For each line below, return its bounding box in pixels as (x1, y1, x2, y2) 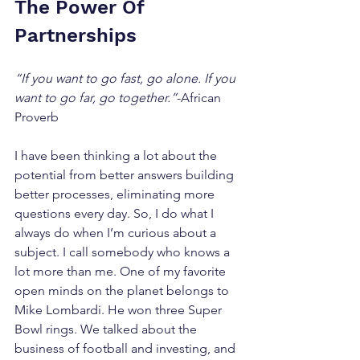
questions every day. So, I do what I (14, 206, 217, 222)
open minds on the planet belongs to (14, 283, 232, 299)
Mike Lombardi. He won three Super (14, 302, 225, 318)
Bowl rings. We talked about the (14, 321, 200, 337)
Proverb (14, 109, 59, 125)
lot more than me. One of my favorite (14, 264, 229, 280)
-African (177, 90, 224, 106)
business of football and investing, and (14, 341, 239, 357)
